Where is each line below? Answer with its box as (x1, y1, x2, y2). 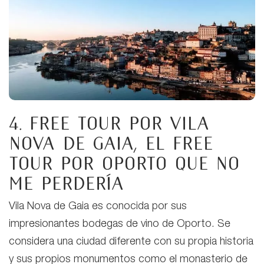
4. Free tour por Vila (9, 113, 209, 134)
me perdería (9, 173, 124, 194)
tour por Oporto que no (9, 153, 239, 174)
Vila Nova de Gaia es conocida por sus (9, 202, 187, 213)
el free (145, 133, 213, 154)
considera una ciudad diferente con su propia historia (9, 237, 253, 248)
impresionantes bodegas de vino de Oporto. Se (9, 219, 230, 230)
